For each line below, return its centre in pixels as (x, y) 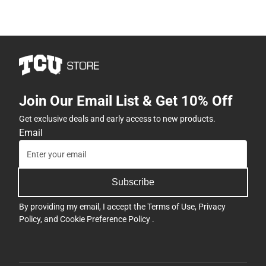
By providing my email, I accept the (83, 206)
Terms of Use (171, 206)
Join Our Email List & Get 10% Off (126, 101)
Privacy (212, 206)
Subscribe (133, 182)
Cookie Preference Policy (106, 219)
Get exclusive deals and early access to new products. (117, 118)
